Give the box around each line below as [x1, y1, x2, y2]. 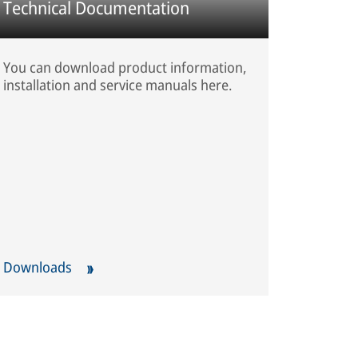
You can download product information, [3, 58, 248, 78]
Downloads [3, 257, 76, 276]
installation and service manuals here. [3, 75, 233, 95]
